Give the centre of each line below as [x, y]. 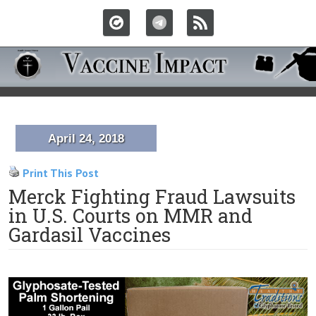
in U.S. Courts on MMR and [130, 215]
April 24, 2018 [86, 139]
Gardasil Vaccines [90, 235]
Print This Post [61, 173]
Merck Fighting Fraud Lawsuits [152, 196]
